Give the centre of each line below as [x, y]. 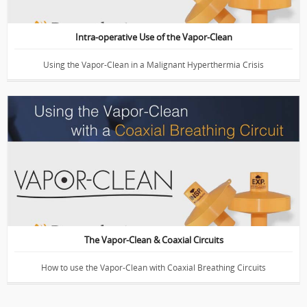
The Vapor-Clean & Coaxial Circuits [153, 240]
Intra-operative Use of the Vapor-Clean [153, 37]
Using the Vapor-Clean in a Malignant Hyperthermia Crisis [153, 65]
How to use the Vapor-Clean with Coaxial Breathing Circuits [153, 268]
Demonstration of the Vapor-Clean [140, 119]
